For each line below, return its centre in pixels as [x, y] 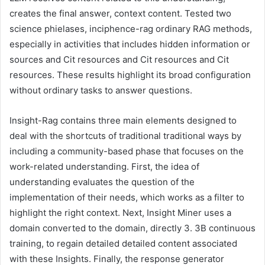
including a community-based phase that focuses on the [127, 151]
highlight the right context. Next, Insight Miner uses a [120, 212]
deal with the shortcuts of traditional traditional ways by [125, 135]
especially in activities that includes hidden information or [130, 44]
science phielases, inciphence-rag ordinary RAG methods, [131, 28]
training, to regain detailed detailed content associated [123, 243]
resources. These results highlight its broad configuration [130, 75]
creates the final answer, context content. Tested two [120, 13]
